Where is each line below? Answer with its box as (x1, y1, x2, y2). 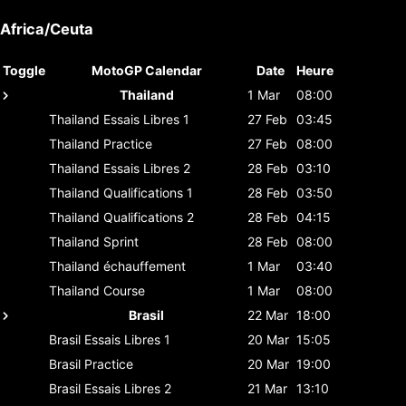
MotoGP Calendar (91, 62, 202, 78)
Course (103, 282, 145, 298)
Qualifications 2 (103, 208, 194, 225)
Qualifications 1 (103, 184, 193, 200)
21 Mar (247, 380, 287, 396)
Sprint (103, 233, 139, 249)
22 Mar (247, 306, 288, 323)
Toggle (3, 62, 45, 78)
